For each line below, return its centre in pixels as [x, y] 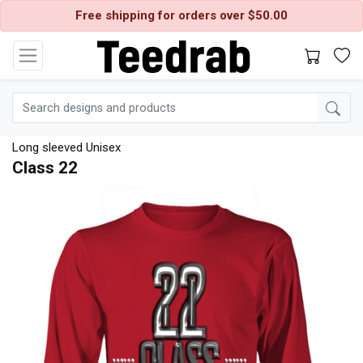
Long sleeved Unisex [66, 147]
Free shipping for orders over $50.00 [181, 15]
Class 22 [45, 167]
